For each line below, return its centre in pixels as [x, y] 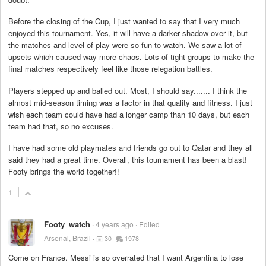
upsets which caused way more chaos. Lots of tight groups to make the [131, 57]
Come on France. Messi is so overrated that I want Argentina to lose [126, 258]
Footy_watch [67, 224]
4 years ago [115, 224]
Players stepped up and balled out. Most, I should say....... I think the [128, 90]
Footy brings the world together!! [64, 171]
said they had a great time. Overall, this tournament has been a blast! [128, 159]
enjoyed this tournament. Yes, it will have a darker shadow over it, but [128, 33]
